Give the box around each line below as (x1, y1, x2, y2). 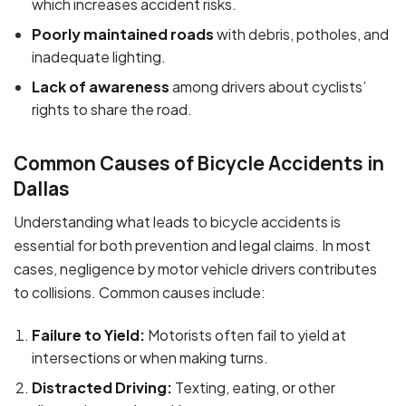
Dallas (14, 176, 70, 202)
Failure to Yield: (32, 324, 145, 344)
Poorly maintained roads (32, 24, 214, 43)
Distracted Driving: (32, 377, 172, 397)
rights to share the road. (32, 99, 192, 119)
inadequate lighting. (32, 46, 166, 66)
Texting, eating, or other (172, 377, 335, 397)
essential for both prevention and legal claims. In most (14, 235, 371, 255)
